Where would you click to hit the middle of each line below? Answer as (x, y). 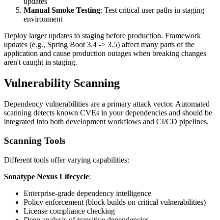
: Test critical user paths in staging (152, 10)
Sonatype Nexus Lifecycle (46, 176)
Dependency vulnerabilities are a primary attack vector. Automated (107, 104)
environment (43, 19)
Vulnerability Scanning (62, 83)
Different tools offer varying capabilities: (67, 160)
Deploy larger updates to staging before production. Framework (102, 36)
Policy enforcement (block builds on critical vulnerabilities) (115, 202)
